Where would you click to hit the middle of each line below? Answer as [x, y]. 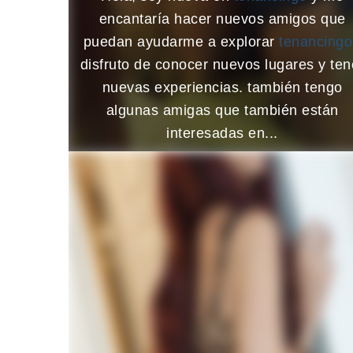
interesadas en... [222, 133]
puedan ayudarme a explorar [181, 41]
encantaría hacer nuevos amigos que [222, 19]
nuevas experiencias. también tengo [222, 87]
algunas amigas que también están [222, 110]
